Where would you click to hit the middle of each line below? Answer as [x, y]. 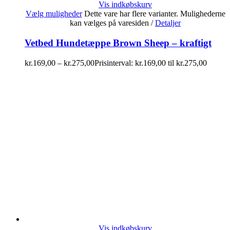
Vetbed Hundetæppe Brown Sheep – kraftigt [118, 43]
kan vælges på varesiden [110, 23]
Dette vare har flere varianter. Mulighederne [155, 14]
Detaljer [168, 23]
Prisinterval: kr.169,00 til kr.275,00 [151, 63]
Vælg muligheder [54, 14]
